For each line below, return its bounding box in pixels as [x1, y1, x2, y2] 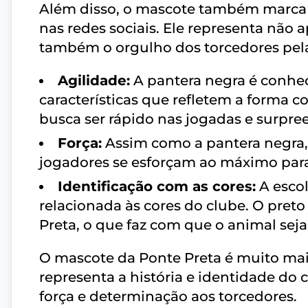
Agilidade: [58, 72, 130, 89]
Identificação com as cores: [58, 178, 256, 195]
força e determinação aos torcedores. [39, 288, 297, 305]
